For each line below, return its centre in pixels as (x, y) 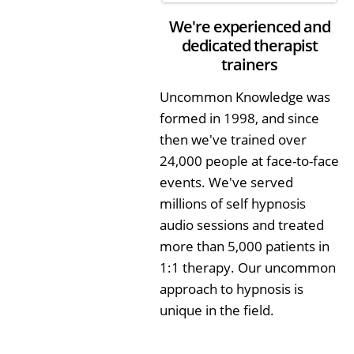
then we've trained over (233, 140)
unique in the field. (217, 311)
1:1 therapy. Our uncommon (248, 268)
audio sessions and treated (242, 225)
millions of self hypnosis (233, 204)
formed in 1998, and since (239, 119)
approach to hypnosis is (232, 289)
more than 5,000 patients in (245, 247)
